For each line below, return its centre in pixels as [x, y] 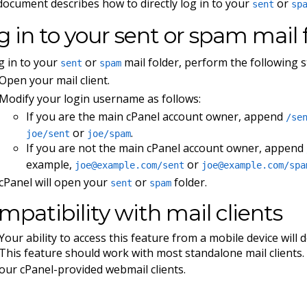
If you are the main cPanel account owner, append [156, 117]
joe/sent [48, 134]
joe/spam [109, 134]
